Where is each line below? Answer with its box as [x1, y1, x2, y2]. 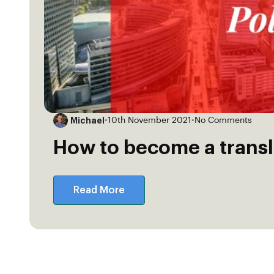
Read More [73, 185, 125, 196]
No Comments [194, 116, 252, 125]
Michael [70, 116, 105, 125]
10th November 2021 [108, 116, 191, 125]
